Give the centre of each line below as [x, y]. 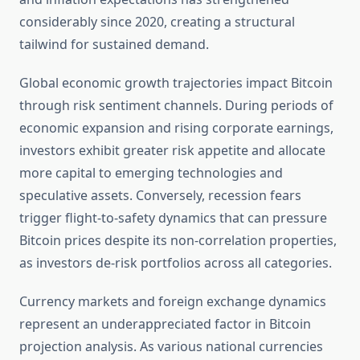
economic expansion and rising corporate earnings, [176, 128]
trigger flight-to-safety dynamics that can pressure [173, 218]
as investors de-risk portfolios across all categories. [176, 263]
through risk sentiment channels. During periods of [176, 106]
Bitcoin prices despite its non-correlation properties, [178, 241]
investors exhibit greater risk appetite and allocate [172, 151]
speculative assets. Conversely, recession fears [160, 196]
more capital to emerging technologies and [151, 173]
